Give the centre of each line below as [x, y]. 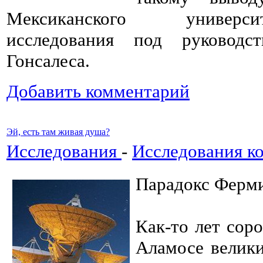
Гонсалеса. [48, 61]
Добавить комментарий [98, 91]
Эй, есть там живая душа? [58, 132]
